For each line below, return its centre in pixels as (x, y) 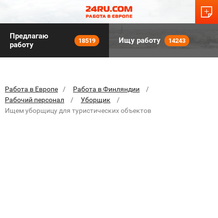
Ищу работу (140, 40)
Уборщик (96, 100)
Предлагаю (29, 36)
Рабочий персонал (35, 100)
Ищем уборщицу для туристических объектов (78, 110)
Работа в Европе (31, 89)
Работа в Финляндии (106, 89)
